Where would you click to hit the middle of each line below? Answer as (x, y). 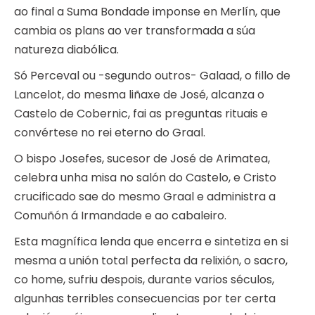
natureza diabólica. (66, 50)
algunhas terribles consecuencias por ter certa (145, 299)
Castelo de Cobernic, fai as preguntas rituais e (141, 114)
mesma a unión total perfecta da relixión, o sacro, (151, 261)
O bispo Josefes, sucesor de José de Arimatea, (142, 159)
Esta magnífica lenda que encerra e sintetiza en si (151, 242)
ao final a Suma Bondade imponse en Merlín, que (147, 12)
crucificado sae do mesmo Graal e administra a (145, 197)
